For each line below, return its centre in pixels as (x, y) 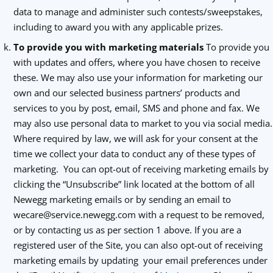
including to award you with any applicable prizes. (118, 27)
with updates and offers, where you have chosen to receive (136, 62)
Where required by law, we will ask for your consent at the (135, 138)
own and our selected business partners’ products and (126, 93)
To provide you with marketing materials (108, 47)
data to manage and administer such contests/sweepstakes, (138, 12)
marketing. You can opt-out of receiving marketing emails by (141, 169)
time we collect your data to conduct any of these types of (134, 154)
